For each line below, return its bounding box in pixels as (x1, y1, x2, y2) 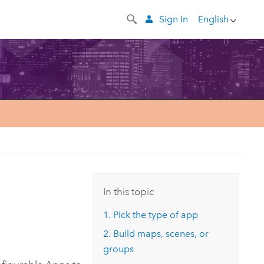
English (197, 13, 229, 25)
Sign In (159, 13, 188, 25)
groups (103, 243, 134, 255)
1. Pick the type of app (103, 209, 199, 220)
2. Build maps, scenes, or (103, 228, 209, 240)
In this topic (103, 185, 154, 198)
